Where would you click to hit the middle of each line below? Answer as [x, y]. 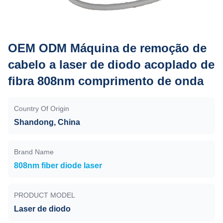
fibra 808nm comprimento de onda [106, 81]
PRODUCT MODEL [45, 195]
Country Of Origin [42, 109]
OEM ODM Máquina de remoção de [107, 48]
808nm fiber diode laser [58, 166]
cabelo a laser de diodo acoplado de [111, 64]
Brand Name [34, 152]
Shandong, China [47, 122]
